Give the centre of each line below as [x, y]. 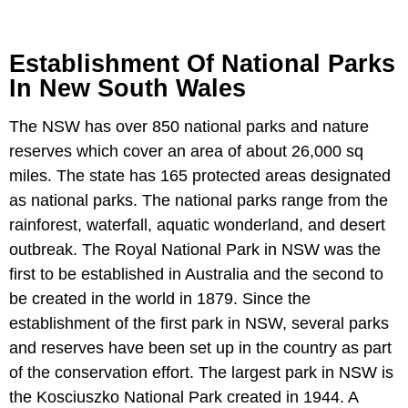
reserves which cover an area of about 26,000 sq [186, 151]
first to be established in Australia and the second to [196, 274]
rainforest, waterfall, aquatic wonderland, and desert [197, 225]
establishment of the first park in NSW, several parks [199, 323]
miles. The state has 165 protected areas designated [200, 176]
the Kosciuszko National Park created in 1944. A [184, 397]
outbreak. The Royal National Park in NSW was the [195, 250]
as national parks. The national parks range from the [199, 200]
